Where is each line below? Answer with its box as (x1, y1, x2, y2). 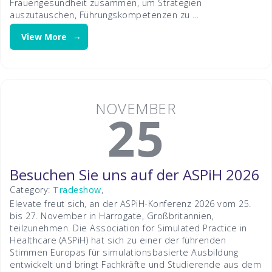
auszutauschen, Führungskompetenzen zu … (10, 9, 199, 21)
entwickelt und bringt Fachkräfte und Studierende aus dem (10, 258, 261, 270)
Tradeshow (53, 183, 101, 195)
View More (21, 30, 67, 42)
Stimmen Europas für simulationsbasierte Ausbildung (10, 246, 238, 258)
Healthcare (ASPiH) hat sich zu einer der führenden (10, 234, 226, 246)
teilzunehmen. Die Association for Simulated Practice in (10, 222, 247, 234)
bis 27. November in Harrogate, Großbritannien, (10, 209, 214, 222)
